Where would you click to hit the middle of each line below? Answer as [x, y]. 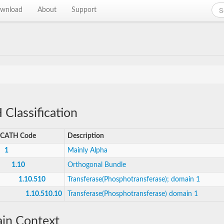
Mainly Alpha [87, 150]
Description [86, 136]
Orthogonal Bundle [97, 165]
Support [84, 10]
